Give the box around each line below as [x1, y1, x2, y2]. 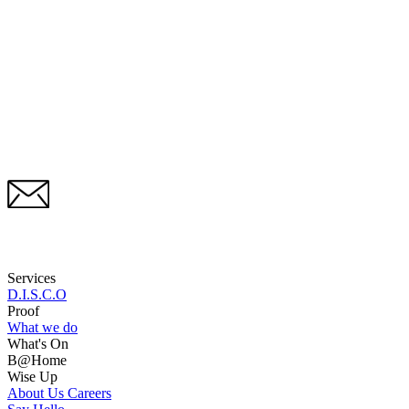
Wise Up [7, 368, 61, 384]
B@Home [7, 351, 70, 368]
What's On [7, 335, 72, 351]
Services [7, 269, 59, 286]
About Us [7, 384, 68, 401]
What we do [7, 319, 78, 335]
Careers [68, 384, 111, 401]
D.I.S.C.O [7, 286, 67, 302]
